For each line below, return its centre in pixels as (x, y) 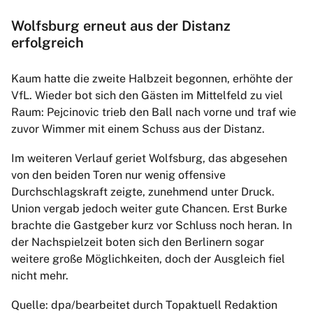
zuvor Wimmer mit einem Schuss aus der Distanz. (138, 129)
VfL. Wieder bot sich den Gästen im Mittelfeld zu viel (147, 96)
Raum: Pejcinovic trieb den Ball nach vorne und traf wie (154, 112)
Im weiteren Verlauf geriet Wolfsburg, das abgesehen (149, 159)
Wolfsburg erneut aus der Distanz (121, 26)
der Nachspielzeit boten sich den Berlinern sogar (138, 242)
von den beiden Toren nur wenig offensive (118, 175)
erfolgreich (48, 43)
